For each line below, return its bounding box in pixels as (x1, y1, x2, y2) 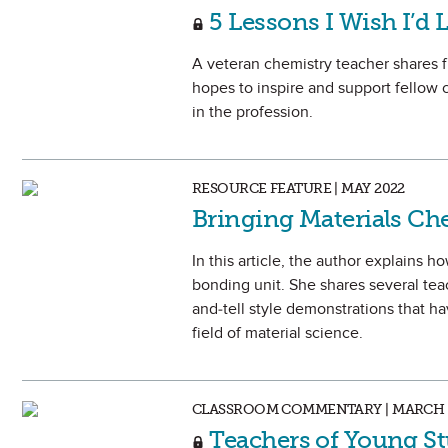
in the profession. (192, 102, 313, 122)
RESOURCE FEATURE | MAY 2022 (192, 180, 405, 197)
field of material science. (192, 323, 363, 343)
